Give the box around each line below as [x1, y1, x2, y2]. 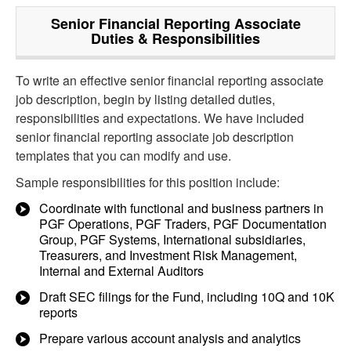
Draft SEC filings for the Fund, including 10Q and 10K [39, 288, 335, 306]
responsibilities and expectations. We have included [16, 109, 304, 127]
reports [39, 303, 78, 321]
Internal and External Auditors [39, 262, 204, 280]
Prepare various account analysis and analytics [39, 329, 301, 347]
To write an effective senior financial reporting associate [16, 71, 324, 89]
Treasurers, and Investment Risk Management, [39, 246, 297, 264]
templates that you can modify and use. [16, 147, 231, 165]
